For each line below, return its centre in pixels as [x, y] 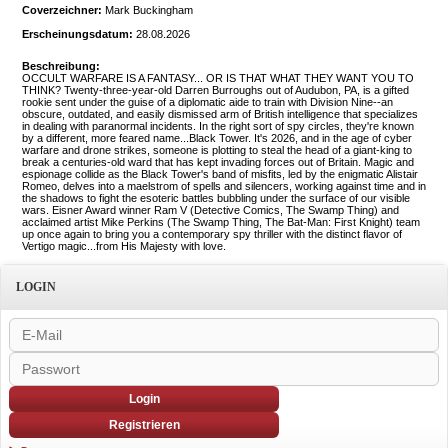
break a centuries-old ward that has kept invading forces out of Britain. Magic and [218, 162]
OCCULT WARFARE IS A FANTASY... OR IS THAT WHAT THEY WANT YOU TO [218, 78]
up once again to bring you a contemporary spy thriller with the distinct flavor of [212, 234]
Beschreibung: [61, 66]
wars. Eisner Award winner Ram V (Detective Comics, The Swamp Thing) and [210, 210]
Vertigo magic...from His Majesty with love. [124, 246]
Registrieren [144, 425]
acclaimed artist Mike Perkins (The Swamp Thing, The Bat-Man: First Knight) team [221, 222]
